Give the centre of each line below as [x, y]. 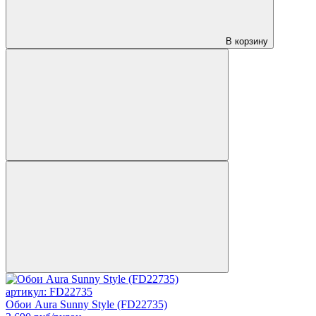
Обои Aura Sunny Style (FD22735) [86, 304]
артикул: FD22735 [49, 291]
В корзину [245, 41]
